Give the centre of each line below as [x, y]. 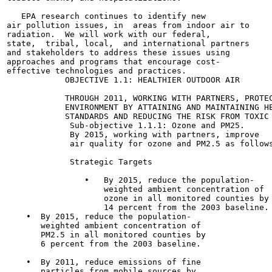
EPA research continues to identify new [106, 16]
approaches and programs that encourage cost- [114, 62]
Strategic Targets [80, 162]
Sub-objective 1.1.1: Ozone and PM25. [126, 125]
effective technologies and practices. [97, 71]
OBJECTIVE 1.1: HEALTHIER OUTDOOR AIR [123, 80]
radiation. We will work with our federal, [109, 34]
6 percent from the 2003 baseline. [104, 244]
